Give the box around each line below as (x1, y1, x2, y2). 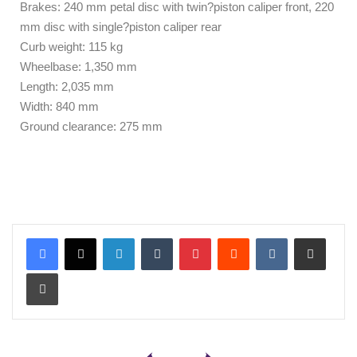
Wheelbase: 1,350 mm (20, 60, 137, 74)
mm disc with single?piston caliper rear (20, 20, 222, 34)
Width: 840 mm (20, 100, 99, 114)
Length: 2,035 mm (20, 80, 114, 94)
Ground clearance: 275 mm (20, 120, 163, 134)
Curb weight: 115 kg (20, 40, 123, 54)
